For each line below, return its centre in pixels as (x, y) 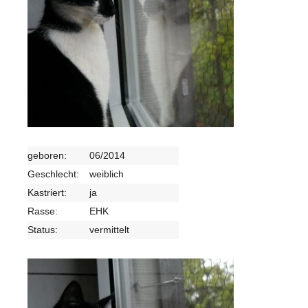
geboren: (47, 155)
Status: (43, 229)
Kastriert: (47, 192)
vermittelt (109, 229)
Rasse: (43, 211)
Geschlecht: (53, 174)
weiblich (107, 174)
